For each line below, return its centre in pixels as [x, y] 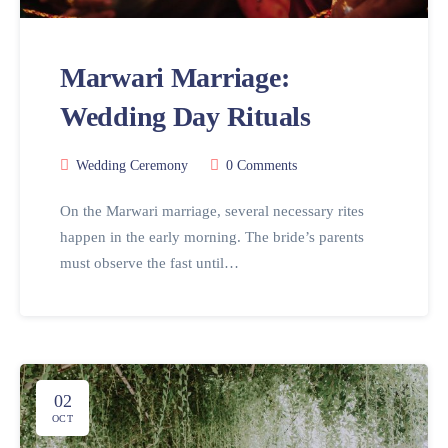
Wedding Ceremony [132, 166]
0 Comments [261, 166]
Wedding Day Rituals [185, 117]
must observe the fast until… [149, 263]
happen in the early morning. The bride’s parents [212, 237]
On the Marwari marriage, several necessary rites [212, 211]
